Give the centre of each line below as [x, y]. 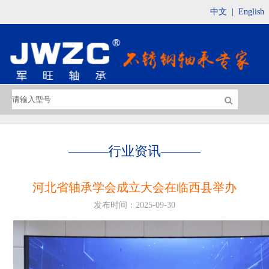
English [251, 12]
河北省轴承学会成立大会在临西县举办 [134, 187]
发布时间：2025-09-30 [134, 205]
